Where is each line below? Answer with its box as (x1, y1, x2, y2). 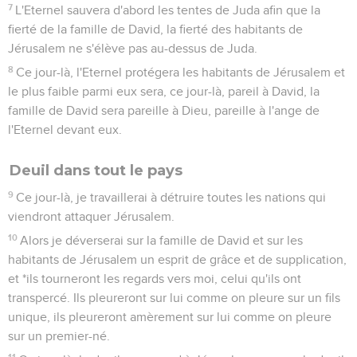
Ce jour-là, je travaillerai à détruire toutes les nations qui (16, 190, 327, 204)
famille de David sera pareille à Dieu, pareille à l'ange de (8, 104, 320, 117)
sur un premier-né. (8, 329, 110, 343)
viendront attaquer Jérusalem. (8, 210, 175, 223)
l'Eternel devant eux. (8, 123, 122, 136)
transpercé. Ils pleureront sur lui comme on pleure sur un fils (8, 291, 340, 304)
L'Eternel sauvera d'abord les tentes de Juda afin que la (15, 3, 321, 17)
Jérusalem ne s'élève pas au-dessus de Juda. (8, 41, 257, 55)
